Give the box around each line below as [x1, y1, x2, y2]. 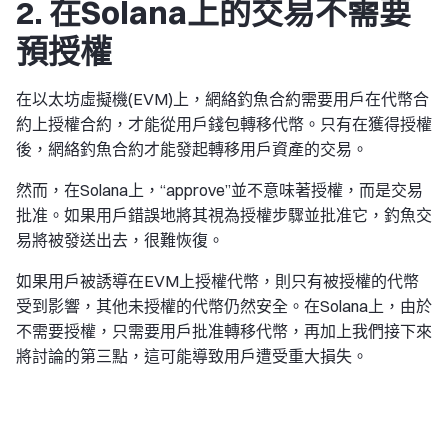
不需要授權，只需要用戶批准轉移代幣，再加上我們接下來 [16, 320, 432, 341]
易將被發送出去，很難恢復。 [16, 229, 224, 250]
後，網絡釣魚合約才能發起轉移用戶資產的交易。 [16, 138, 368, 159]
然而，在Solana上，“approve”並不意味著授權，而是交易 [16, 179, 423, 200]
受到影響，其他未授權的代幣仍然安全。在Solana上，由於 [16, 295, 432, 316]
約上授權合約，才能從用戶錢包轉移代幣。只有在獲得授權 [16, 113, 432, 134]
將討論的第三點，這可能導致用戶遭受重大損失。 [16, 345, 368, 366]
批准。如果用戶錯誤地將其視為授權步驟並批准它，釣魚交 [16, 204, 432, 225]
